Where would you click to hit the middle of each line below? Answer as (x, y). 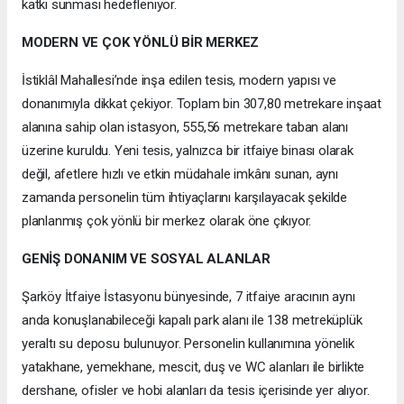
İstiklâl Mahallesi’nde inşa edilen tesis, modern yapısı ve (179, 81)
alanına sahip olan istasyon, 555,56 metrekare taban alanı (185, 128)
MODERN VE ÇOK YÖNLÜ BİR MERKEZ (141, 43)
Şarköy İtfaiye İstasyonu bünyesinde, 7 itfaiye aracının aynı (188, 297)
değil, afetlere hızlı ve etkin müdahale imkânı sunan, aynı (180, 174)
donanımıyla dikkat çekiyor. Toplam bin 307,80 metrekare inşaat (202, 104)
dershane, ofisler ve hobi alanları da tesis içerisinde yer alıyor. (196, 391)
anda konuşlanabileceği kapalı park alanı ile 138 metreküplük (192, 321)
